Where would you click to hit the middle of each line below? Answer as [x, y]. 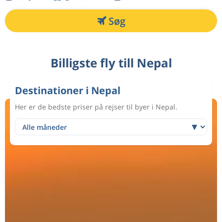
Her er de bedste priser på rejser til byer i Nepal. [96, 107]
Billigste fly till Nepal [111, 63]
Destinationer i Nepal [68, 90]
